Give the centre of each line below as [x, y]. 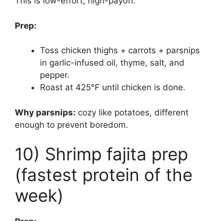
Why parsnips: [45, 112]
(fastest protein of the [104, 175]
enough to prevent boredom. [72, 125]
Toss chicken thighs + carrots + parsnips [120, 51]
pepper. [55, 75]
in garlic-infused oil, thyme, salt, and [112, 63]
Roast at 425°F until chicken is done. [113, 88]
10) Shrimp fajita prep [101, 154]
